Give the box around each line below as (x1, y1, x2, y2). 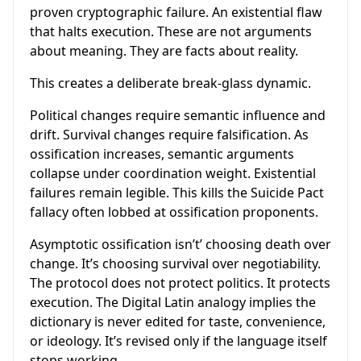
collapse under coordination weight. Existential (30, 164, 316, 182)
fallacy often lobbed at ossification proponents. (30, 202, 318, 221)
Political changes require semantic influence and (30, 106, 326, 124)
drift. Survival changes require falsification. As (30, 125, 309, 143)
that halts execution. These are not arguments (30, 22, 312, 40)
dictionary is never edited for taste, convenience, (30, 312, 326, 330)
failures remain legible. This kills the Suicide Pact (30, 183, 324, 201)
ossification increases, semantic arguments (30, 144, 294, 163)
